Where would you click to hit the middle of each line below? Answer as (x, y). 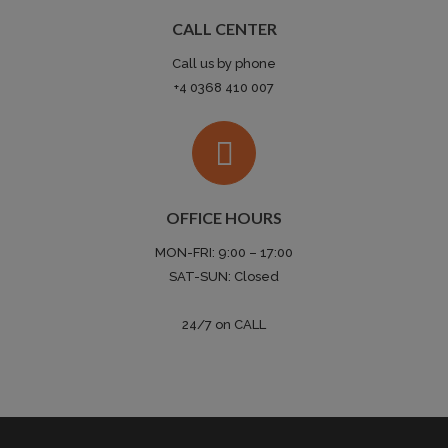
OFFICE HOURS (224, 218)
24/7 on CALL (224, 325)
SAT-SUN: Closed (224, 277)
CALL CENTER (224, 29)
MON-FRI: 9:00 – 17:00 (224, 253)
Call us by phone (224, 64)
